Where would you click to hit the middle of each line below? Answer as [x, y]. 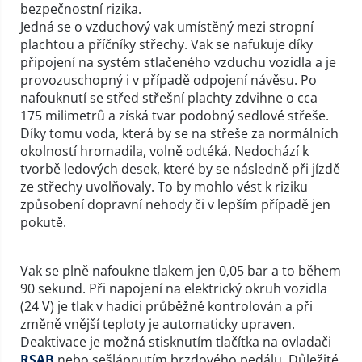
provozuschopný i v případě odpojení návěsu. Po [168, 80]
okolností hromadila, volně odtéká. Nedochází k [164, 151]
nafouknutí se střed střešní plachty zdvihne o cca [169, 98]
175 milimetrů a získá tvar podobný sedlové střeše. [175, 116]
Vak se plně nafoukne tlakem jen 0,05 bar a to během [181, 271]
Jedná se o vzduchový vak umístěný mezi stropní [167, 27]
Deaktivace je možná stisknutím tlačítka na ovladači [176, 342]
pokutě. [43, 222]
